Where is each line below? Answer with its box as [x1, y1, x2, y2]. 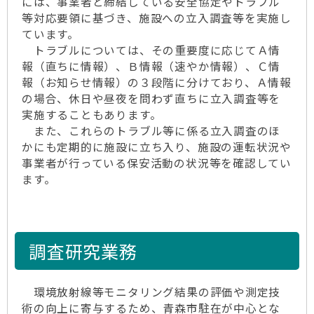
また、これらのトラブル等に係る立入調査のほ [22, 123, 281, 139]
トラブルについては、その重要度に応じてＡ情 [22, 42, 281, 58]
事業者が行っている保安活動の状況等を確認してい [22, 155, 292, 171]
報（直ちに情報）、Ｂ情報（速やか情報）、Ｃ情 [22, 58, 281, 74]
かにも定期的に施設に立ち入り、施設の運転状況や [22, 139, 292, 155]
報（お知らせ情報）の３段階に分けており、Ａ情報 [22, 74, 292, 90]
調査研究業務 [29, 238, 137, 264]
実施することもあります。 [22, 107, 162, 123]
